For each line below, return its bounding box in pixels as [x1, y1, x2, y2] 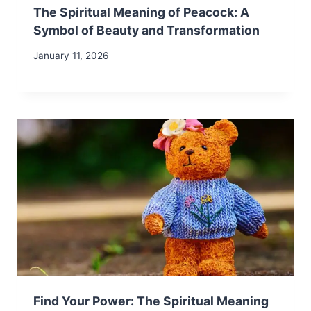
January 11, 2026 [33, 50, 108, 62]
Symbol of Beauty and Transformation [33, 22, 260, 37]
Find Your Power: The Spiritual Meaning [33, 294, 269, 309]
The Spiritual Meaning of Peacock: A [33, 4, 249, 19]
